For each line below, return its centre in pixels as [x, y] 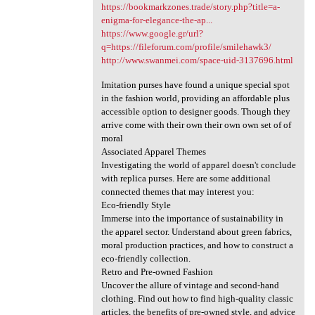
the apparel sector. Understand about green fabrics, [196, 231]
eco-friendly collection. [146, 258]
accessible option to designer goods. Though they [195, 111]
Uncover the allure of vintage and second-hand [190, 285]
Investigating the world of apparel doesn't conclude [198, 165]
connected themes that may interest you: [178, 191]
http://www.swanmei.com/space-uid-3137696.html [197, 60]
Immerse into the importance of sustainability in [192, 218]
